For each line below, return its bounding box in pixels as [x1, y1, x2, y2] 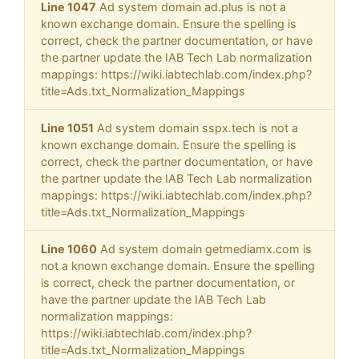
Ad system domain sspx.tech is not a [94, 121, 298, 135]
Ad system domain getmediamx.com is [97, 242, 312, 256]
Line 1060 [41, 242, 97, 256]
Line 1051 [41, 121, 94, 135]
